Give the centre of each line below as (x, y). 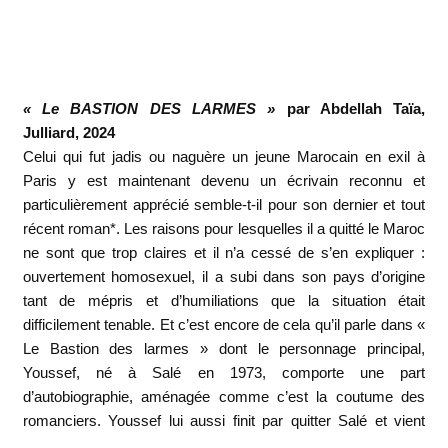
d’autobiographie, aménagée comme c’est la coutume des (224, 396)
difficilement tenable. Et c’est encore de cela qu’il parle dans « (224, 324)
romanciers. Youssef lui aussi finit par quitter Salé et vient (224, 420)
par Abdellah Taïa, (350, 108)
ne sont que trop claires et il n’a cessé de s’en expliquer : (224, 252)
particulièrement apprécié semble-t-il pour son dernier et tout (224, 204)
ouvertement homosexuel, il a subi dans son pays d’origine (224, 276)
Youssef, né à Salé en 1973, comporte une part (224, 372)
